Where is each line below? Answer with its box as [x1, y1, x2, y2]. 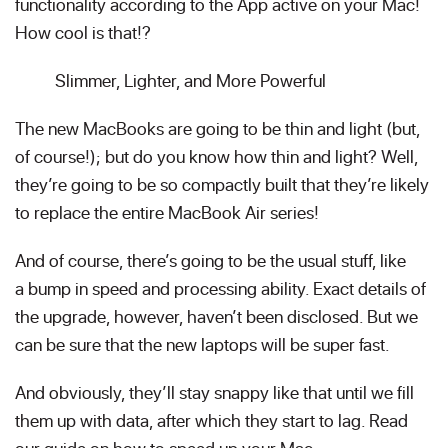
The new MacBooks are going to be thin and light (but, [15, 116, 420, 140]
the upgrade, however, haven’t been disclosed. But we [15, 304, 418, 328]
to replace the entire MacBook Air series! [15, 200, 319, 224]
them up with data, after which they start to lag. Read [15, 408, 408, 432]
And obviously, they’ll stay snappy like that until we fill [15, 380, 414, 404]
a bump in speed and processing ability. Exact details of [15, 276, 426, 300]
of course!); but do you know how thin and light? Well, [15, 144, 418, 168]
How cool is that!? [15, 20, 151, 44]
